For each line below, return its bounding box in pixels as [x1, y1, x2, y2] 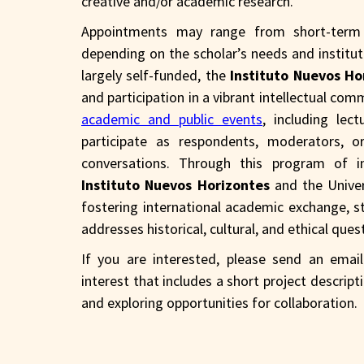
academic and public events [81, 109, 263, 128]
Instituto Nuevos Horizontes [81, 175, 270, 194]
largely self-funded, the [81, 65, 231, 84]
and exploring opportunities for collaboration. [81, 292, 357, 312]
